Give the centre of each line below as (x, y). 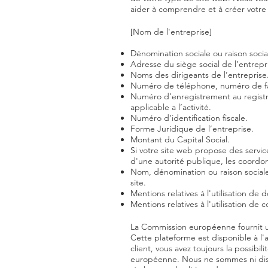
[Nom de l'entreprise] (171, 32)
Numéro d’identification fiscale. (190, 118)
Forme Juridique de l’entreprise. (192, 129)
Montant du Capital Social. (180, 139)
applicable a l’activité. (172, 107)
